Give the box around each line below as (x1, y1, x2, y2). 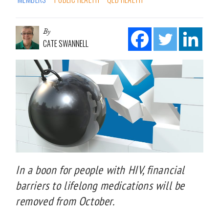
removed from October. (16, 193, 115, 209)
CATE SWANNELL (43, 37, 88, 49)
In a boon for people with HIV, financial (16, 162, 185, 177)
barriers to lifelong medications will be (16, 177, 185, 193)
